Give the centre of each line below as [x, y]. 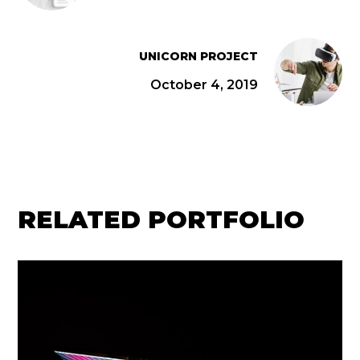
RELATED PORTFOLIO [162, 220]
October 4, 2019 [204, 84]
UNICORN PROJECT [198, 56]
